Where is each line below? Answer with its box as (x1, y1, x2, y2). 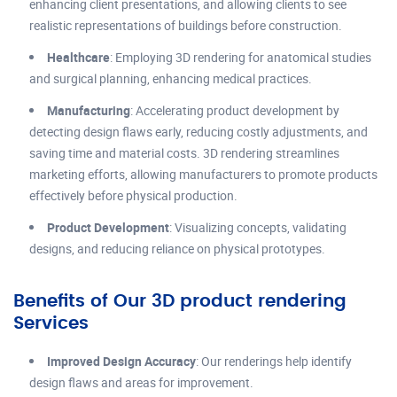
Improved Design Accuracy (47, 352, 196, 370)
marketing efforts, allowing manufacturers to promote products (29, 165, 378, 183)
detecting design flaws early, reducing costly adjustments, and (29, 122, 368, 140)
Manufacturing (47, 101, 130, 119)
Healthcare (47, 48, 110, 66)
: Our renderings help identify (196, 352, 352, 370)
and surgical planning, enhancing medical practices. (29, 69, 312, 87)
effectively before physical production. (29, 186, 237, 204)
